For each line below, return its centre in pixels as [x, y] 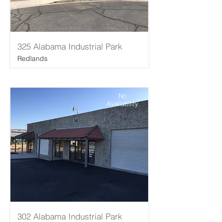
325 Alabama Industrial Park [70, 46]
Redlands [32, 58]
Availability [122, 104]
